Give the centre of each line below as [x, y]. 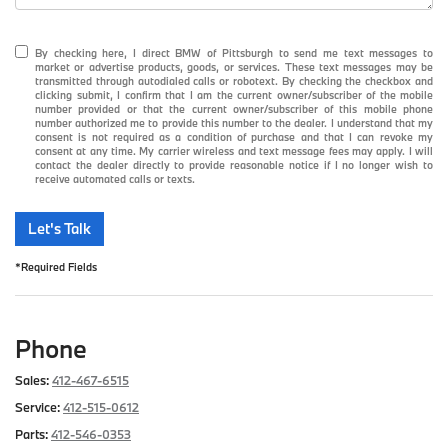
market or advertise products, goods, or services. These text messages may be [234, 67]
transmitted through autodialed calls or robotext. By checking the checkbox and [234, 81]
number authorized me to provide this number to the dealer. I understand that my [234, 123]
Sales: [32, 380]
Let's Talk [59, 229]
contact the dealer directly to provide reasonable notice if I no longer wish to [234, 165]
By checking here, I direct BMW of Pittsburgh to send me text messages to [234, 53]
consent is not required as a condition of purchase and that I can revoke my [234, 137]
